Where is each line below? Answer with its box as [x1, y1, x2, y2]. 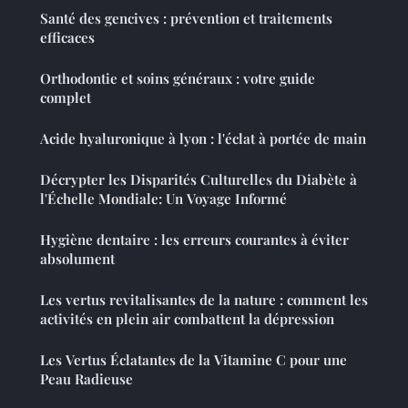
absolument [40, 249, 115, 268]
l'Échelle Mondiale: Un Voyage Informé [40, 189, 287, 208]
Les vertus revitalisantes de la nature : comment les [40, 290, 368, 309]
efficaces [40, 27, 95, 46]
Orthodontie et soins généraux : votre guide [40, 68, 315, 87]
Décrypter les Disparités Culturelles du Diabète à [40, 169, 357, 189]
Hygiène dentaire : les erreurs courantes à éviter [40, 229, 349, 249]
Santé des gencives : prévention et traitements [40, 8, 332, 27]
